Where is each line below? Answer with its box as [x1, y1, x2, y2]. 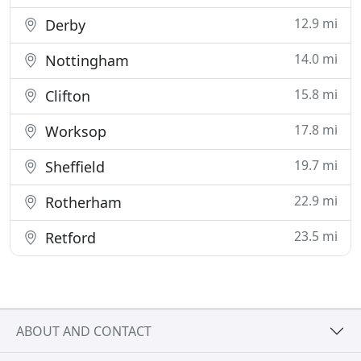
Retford [41, 228, 96, 247]
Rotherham [41, 193, 122, 212]
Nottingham [41, 51, 129, 70]
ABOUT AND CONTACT [16, 322, 151, 340]
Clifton [41, 86, 90, 106]
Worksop [41, 122, 106, 141]
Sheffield [41, 157, 105, 176]
